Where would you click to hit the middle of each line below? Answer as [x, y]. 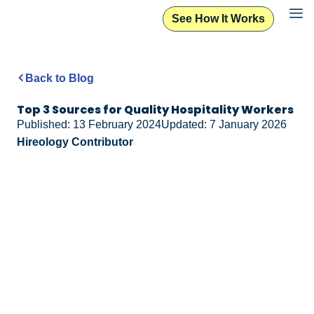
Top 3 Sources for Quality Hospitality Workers [155, 109]
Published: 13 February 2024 [89, 124]
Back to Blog [60, 78]
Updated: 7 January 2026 [224, 124]
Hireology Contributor [75, 142]
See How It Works [219, 18]
